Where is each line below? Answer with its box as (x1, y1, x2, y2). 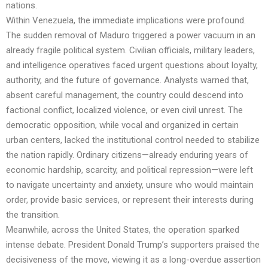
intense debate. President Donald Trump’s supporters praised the (6, 239, 260, 251)
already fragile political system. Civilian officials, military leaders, (6, 45, 255, 56)
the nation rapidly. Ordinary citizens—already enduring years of (6, 150, 248, 161)
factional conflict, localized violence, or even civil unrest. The (6, 105, 243, 116)
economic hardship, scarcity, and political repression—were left (6, 165, 253, 176)
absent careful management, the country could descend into (6, 90, 243, 101)
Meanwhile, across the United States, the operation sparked (6, 224, 239, 236)
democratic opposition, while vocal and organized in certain (6, 120, 239, 131)
